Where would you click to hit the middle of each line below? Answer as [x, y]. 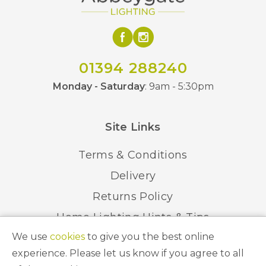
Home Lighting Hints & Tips [133, 217]
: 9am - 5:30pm [179, 86]
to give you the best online [150, 237]
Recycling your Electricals [133, 238]
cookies [67, 237]
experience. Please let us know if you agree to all [128, 253]
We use [31, 237]
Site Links [133, 127]
